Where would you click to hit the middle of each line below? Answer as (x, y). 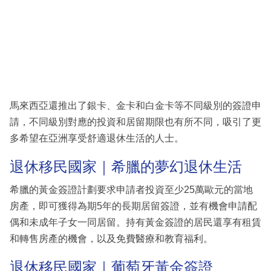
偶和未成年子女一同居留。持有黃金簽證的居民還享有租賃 (135, 222)
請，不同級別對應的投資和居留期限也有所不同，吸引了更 (135, 122)
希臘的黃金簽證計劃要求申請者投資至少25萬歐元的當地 (131, 189)
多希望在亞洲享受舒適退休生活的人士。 (97, 139)
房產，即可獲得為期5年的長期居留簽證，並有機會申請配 (133, 206)
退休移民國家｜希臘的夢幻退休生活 (126, 167)
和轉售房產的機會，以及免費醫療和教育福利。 (111, 238)
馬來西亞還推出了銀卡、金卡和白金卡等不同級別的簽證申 (135, 106)
